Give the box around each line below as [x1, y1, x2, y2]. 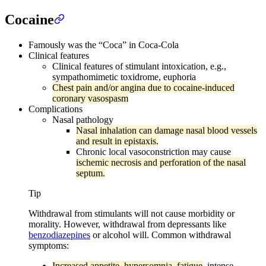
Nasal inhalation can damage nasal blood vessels [76, 125, 257, 135]
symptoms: [28, 240, 69, 251]
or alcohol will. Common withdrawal [90, 229, 231, 240]
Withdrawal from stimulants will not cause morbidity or [28, 208, 235, 218]
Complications [28, 103, 83, 114]
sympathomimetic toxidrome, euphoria [52, 71, 196, 82]
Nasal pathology [52, 114, 113, 125]
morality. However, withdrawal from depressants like [28, 218, 226, 229]
